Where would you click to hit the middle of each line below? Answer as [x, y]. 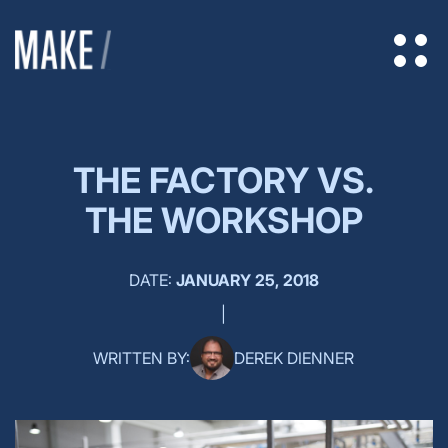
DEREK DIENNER [294, 358]
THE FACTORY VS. [224, 180]
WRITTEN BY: [142, 358]
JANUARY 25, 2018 [247, 280]
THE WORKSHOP [223, 220]
